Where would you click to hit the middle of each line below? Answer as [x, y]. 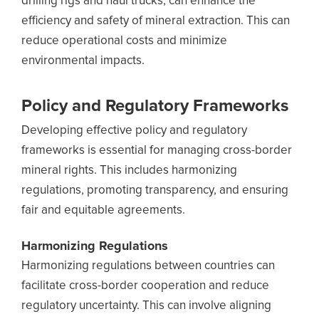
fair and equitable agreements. [103, 210]
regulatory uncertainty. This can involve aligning [146, 306]
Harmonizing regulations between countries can [148, 266]
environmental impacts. [83, 61]
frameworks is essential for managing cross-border [157, 151]
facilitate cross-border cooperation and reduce [145, 286]
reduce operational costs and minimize [124, 41]
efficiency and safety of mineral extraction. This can [156, 21]
